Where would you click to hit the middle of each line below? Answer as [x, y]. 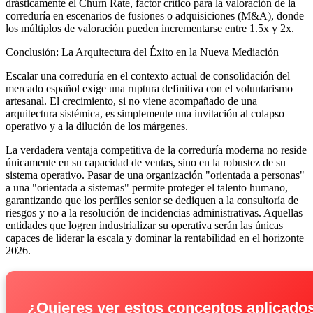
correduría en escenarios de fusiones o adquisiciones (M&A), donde [155, 16]
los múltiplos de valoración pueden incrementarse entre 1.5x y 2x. [150, 29]
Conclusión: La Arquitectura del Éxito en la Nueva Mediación [142, 52]
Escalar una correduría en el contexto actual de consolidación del [148, 76]
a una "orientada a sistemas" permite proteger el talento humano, [147, 188]
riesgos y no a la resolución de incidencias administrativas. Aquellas [154, 213]
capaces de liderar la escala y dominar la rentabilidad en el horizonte [155, 238]
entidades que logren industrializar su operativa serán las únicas [144, 226]
